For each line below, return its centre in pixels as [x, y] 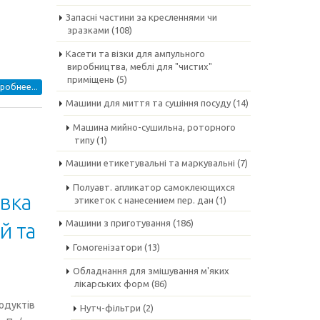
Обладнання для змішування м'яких [151, 271]
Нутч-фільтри [110, 308]
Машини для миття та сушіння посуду [148, 103]
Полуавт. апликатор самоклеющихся [154, 187]
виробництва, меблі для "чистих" [139, 66]
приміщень [90, 79]
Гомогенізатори [107, 247]
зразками [88, 30]
